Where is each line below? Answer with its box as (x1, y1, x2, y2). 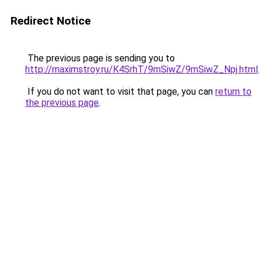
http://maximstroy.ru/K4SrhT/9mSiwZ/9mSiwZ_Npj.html (25, 64, 258, 75)
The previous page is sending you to (25, 53, 175, 64)
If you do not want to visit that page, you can (25, 86, 215, 97)
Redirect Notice (11, 14, 91, 27)
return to (215, 86, 251, 97)
